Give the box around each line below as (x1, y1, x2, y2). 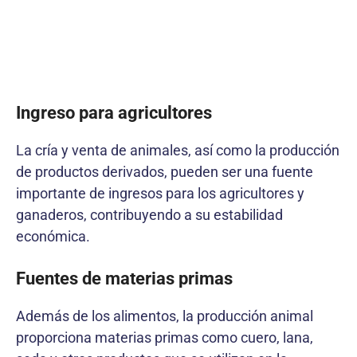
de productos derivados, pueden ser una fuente (16, 163, 313, 180)
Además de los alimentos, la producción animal (16, 307, 313, 324)
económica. (16, 227, 90, 245)
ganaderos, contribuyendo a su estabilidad (16, 206, 283, 223)
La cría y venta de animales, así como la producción (16, 141, 339, 159)
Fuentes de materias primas (16, 268, 233, 288)
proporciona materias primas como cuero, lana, (16, 328, 313, 346)
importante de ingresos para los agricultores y (16, 184, 304, 202)
